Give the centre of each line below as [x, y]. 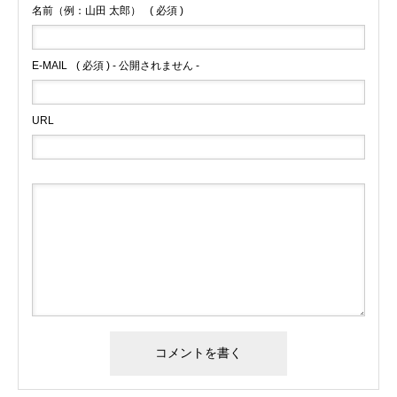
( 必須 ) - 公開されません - [138, 66]
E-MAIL [50, 66]
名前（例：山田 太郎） [86, 11]
